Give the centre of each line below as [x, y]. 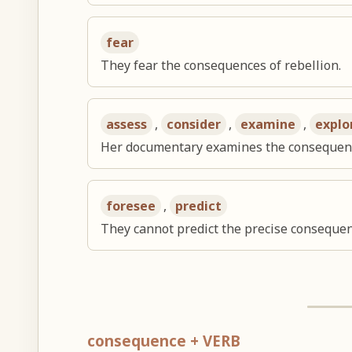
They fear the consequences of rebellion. [221, 65]
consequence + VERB [164, 340]
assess [127, 124]
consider [194, 124]
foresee [131, 205]
